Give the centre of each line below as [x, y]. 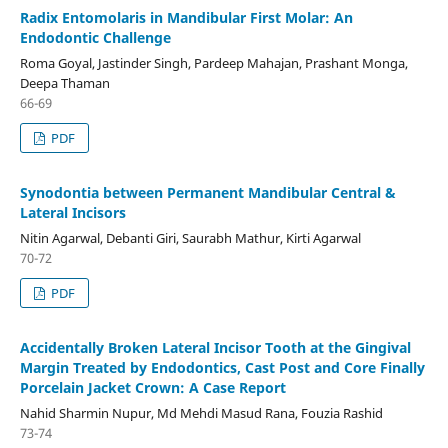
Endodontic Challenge [95, 38]
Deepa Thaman [64, 83]
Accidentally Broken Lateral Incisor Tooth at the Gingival [215, 347]
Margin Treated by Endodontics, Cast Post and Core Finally [222, 367]
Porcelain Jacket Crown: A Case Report [152, 387]
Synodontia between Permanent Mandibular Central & [207, 192]
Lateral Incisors [72, 212]
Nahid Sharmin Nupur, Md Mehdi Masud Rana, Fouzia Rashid [201, 412]
